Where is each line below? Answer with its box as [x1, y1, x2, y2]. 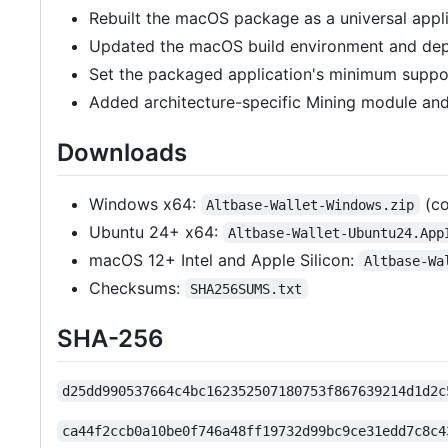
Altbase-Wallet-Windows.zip [206, 196, 415, 213]
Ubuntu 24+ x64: [89, 221, 223, 242]
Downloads [57, 137, 187, 167]
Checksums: [89, 277, 185, 298]
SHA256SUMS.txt [190, 280, 303, 297]
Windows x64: [89, 193, 201, 214]
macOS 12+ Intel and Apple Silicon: [89, 249, 359, 270]
